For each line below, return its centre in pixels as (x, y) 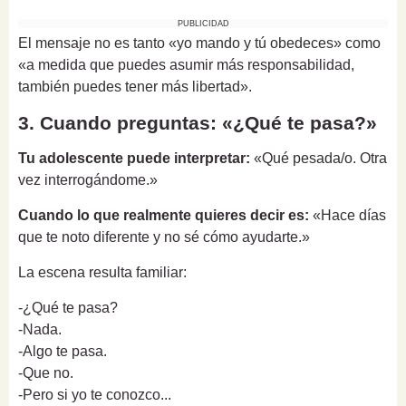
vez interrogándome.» (88, 180)
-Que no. (46, 373)
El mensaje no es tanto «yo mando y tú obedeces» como (199, 43)
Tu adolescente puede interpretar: (134, 159)
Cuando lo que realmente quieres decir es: (164, 216)
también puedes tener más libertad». (135, 87)
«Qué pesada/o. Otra (319, 159)
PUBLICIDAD (203, 24)
